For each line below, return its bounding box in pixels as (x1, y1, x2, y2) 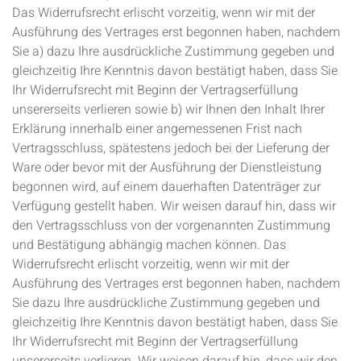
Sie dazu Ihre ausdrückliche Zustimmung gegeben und (12, 293, 320, 313)
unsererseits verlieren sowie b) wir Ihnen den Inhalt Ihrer (12, 100, 325, 119)
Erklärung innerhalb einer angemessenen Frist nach (12, 119, 302, 139)
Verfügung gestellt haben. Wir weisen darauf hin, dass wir (12, 197, 336, 216)
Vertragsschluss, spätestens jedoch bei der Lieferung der (12, 139, 330, 158)
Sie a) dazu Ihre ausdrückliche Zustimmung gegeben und (12, 42, 334, 61)
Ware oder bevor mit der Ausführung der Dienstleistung (12, 158, 322, 177)
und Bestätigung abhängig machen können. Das (12, 235, 286, 255)
